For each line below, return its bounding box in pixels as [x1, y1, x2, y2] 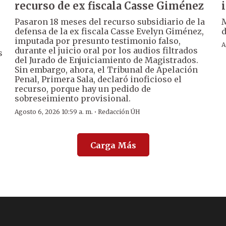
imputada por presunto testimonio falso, [15, 35, 181, 46]
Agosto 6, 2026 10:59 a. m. [15, 107, 93, 116]
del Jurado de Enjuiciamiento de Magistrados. [15, 54, 199, 65]
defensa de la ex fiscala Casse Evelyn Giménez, [15, 26, 204, 36]
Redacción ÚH [98, 107, 141, 116]
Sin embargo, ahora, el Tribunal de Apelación [15, 64, 198, 75]
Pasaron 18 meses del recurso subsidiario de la [15, 16, 205, 27]
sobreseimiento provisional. [15, 93, 131, 103]
